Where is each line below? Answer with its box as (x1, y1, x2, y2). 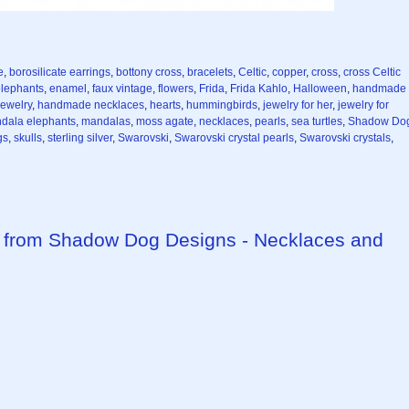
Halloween (293, 82, 347, 95)
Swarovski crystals (299, 131, 391, 144)
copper (272, 66, 306, 79)
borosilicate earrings (9, 66, 110, 79)
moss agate (136, 115, 194, 128)
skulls (14, 131, 42, 144)
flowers (158, 82, 194, 95)
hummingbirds (186, 99, 257, 111)
